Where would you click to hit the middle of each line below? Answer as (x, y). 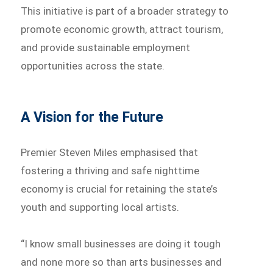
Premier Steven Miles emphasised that (110, 153)
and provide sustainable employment (106, 48)
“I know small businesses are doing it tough (121, 244)
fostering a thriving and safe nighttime (110, 171)
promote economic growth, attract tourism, (122, 30)
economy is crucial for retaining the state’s (119, 189)
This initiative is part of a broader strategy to (125, 11)
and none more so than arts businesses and (122, 262)
